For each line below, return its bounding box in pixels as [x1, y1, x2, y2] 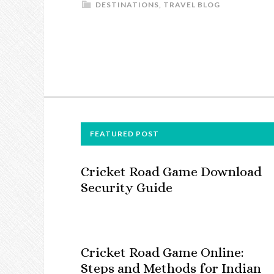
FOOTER [43, 121, 116, 144]
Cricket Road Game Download [81, 163, 262, 179]
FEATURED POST [90, 128, 159, 138]
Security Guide [81, 179, 172, 195]
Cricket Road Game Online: [81, 244, 244, 260]
